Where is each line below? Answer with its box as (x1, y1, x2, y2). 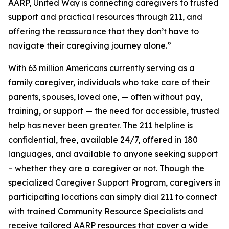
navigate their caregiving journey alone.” (8, 40, 171, 51)
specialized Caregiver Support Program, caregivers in (8, 177, 221, 188)
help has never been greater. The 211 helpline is (8, 120, 193, 130)
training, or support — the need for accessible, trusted (8, 106, 219, 116)
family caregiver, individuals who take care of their (8, 77, 210, 87)
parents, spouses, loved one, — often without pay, (8, 91, 202, 102)
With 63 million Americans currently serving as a (8, 63, 195, 73)
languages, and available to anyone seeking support (8, 149, 218, 159)
